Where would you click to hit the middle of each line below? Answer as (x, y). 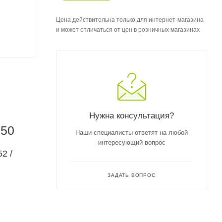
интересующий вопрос (132, 142)
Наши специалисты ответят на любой (132, 132)
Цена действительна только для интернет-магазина (130, 20)
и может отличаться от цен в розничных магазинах (128, 29)
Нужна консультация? (132, 115)
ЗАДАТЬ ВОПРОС (132, 175)
